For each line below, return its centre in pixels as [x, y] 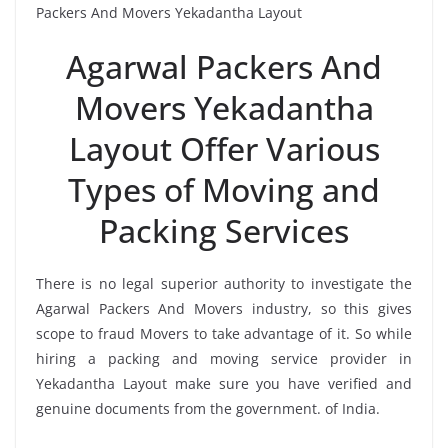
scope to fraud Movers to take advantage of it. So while [224, 333]
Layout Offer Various [224, 148]
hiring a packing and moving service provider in [224, 358]
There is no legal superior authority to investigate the [224, 283]
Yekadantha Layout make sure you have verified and [224, 383]
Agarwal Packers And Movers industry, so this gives [224, 308]
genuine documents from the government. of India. [208, 408]
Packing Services [224, 230]
